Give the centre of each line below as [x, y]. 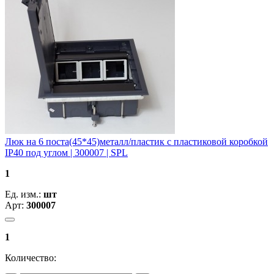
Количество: [31, 257]
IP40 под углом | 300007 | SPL [66, 152]
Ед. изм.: [24, 194]
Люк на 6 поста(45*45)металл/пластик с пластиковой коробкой [136, 141]
